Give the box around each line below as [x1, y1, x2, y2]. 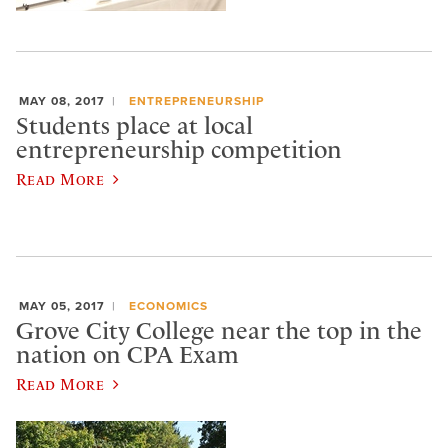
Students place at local [16, 112, 253, 141]
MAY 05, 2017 [19, 298, 105, 313]
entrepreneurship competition [16, 136, 342, 165]
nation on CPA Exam [16, 341, 239, 370]
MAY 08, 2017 [19, 93, 105, 108]
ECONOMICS [128, 298, 208, 313]
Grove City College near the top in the [16, 317, 422, 346]
